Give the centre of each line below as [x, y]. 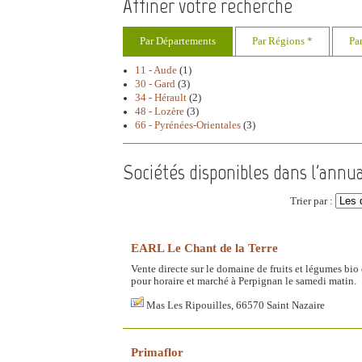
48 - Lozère [160, 111]
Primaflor [157, 351]
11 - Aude [156, 70]
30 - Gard [155, 84]
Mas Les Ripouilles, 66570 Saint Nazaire [236, 305]
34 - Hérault [161, 97]
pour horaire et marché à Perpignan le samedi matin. [244, 281]
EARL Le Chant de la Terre [204, 247]
